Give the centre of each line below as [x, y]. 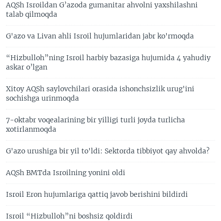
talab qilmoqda [32, 14]
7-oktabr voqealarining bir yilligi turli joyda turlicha [95, 120]
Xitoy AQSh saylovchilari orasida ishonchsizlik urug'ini [100, 89]
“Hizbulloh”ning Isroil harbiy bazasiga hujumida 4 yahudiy [108, 58]
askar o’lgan [27, 67]
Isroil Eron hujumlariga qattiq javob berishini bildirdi [97, 194]
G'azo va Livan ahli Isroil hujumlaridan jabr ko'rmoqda [100, 36]
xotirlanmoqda [31, 129]
